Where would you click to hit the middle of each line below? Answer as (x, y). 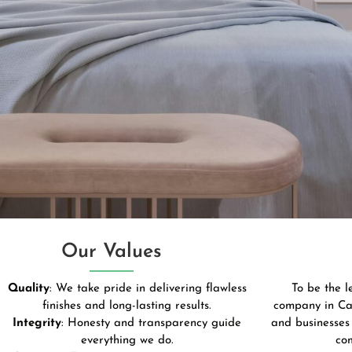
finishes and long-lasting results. (127, 306)
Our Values (111, 251)
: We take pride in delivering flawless (148, 288)
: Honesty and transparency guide (152, 323)
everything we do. (127, 340)
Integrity (37, 323)
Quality (28, 288)
